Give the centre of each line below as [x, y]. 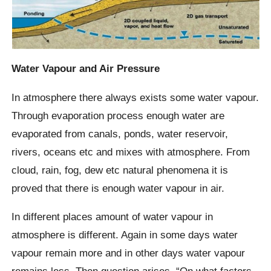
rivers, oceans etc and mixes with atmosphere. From [131, 152]
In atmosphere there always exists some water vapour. [135, 97]
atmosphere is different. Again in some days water [125, 234]
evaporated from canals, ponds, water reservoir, [120, 133]
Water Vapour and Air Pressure [86, 69]
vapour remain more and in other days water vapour [129, 253]
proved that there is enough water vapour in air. [118, 188]
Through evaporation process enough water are [118, 115]
